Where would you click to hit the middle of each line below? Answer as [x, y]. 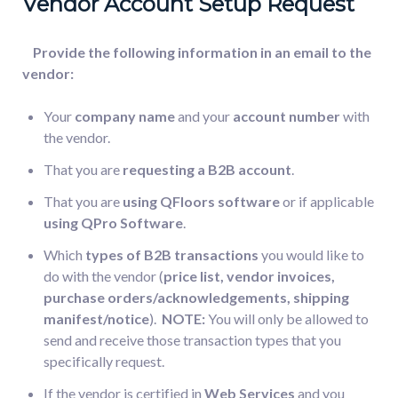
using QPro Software [113, 222]
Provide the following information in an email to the [197, 52]
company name [125, 115]
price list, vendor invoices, [249, 275]
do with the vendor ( [103, 275]
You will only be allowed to [287, 318]
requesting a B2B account [207, 169]
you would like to [311, 254]
